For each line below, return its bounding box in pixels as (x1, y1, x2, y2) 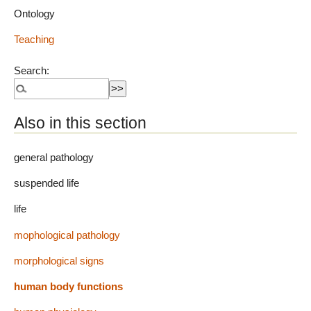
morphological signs (14, 254, 104, 267)
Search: (14, 65, 49, 77)
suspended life (14, 177, 79, 190)
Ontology (14, 8, 55, 20)
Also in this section (14, 113, 146, 132)
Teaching (14, 33, 54, 46)
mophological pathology (14, 228, 120, 241)
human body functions (14, 280, 123, 292)
